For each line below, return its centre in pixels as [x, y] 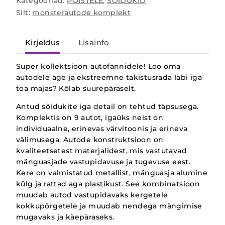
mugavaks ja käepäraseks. [65, 217]
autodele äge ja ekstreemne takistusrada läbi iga [109, 78]
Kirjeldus [43, 42]
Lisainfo [94, 42]
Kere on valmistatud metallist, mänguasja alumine [112, 173]
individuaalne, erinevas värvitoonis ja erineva [102, 129]
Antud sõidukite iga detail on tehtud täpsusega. [107, 107]
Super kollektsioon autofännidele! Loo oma [98, 67]
